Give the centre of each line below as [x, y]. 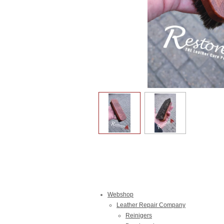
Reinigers [139, 215]
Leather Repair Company [151, 205]
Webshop [120, 194]
